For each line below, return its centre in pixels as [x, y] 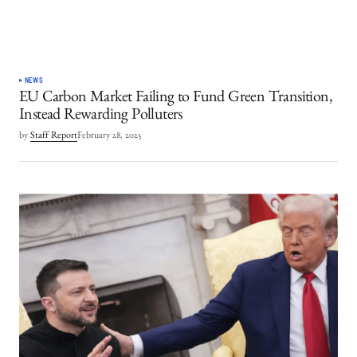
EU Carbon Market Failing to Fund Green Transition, [176, 98]
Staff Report [54, 136]
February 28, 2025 [110, 136]
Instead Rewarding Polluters [101, 116]
